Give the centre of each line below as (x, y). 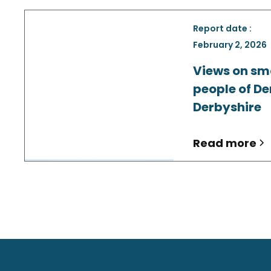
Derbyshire (227, 107)
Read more (225, 143)
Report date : (222, 28)
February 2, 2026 (230, 44)
